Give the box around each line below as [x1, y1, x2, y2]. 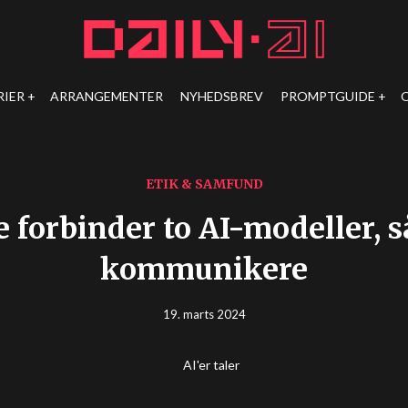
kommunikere [100, 251, 308, 288]
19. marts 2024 [162, 307, 246, 321]
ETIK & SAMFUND [145, 176, 263, 192]
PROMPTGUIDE [280, 88, 376, 104]
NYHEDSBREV [180, 88, 264, 104]
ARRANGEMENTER [50, 88, 164, 104]
